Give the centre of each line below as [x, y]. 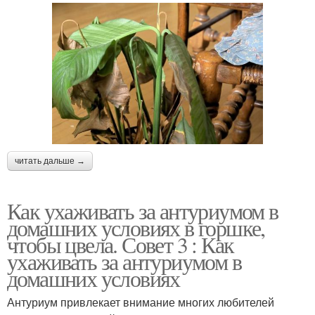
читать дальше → [50, 161]
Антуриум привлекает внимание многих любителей [141, 302]
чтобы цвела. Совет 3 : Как [121, 244]
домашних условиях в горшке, [136, 227]
